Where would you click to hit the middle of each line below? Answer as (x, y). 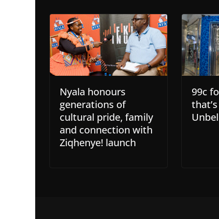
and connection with (106, 130)
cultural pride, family (106, 117)
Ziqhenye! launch (98, 142)
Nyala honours (93, 92)
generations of (93, 104)
